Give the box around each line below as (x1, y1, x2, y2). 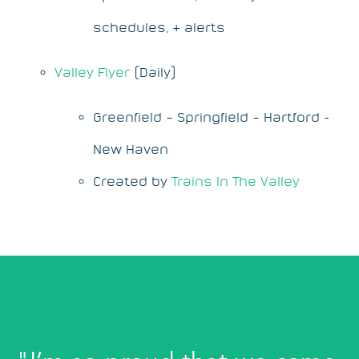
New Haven (93, 141, 168, 156)
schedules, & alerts (93, 19, 225, 34)
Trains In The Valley (171, 173, 300, 188)
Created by (93, 173, 171, 188)
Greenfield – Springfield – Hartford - (93, 109, 329, 124)
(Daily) (130, 64, 176, 79)
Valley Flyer (54, 64, 130, 79)
